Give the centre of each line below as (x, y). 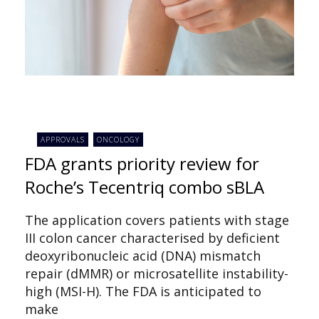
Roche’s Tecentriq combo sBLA (145, 187)
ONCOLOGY (118, 139)
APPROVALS (63, 139)
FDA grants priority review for (142, 164)
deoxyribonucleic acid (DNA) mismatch (143, 256)
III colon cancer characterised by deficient (152, 238)
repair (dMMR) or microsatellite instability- (157, 274)
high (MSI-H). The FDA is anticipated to (143, 292)
